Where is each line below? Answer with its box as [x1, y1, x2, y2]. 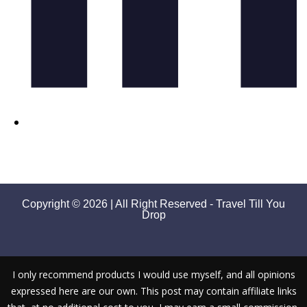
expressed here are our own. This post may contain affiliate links [10, 284, 297, 297]
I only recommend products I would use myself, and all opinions [12, 267, 295, 281]
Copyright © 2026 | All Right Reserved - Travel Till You [22, 197, 285, 210]
